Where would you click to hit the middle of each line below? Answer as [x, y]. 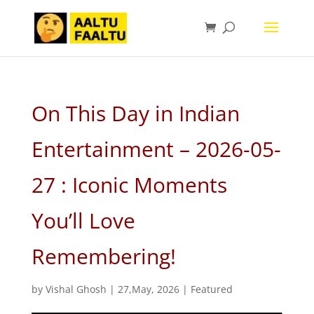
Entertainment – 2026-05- [156, 149]
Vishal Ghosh [76, 289]
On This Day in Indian [135, 113]
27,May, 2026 [148, 289]
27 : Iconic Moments [129, 185]
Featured [211, 289]
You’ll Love [83, 220]
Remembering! [103, 256]
